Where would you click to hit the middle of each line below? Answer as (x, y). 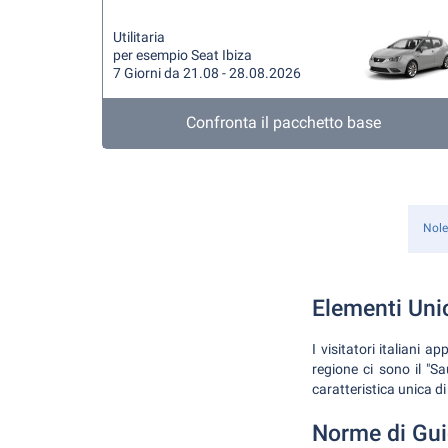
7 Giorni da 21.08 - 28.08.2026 (207, 73)
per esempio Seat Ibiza (182, 55)
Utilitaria (139, 37)
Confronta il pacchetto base (284, 122)
